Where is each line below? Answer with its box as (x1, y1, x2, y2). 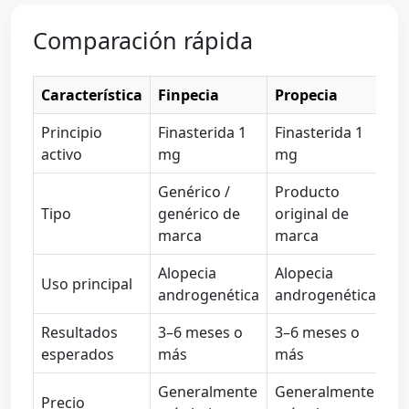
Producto (275, 181, 340, 202)
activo (41, 143, 82, 164)
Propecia (275, 84, 338, 105)
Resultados (41, 321, 118, 342)
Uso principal (41, 273, 132, 294)
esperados (41, 343, 114, 364)
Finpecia (158, 84, 219, 105)
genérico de (158, 203, 240, 224)
